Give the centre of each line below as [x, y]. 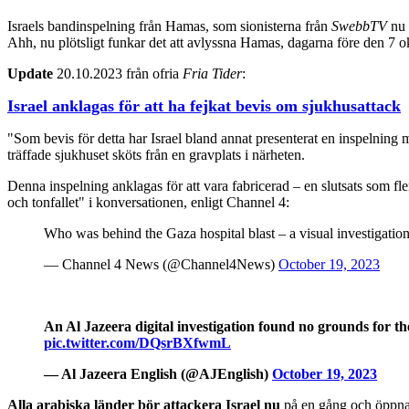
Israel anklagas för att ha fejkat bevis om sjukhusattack [204, 105]
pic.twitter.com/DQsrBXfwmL [137, 342]
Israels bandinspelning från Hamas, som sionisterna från [169, 26]
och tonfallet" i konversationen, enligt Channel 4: [148, 202]
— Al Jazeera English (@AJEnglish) [158, 373]
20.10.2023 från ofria [118, 73]
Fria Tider [212, 73]
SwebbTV [359, 26]
